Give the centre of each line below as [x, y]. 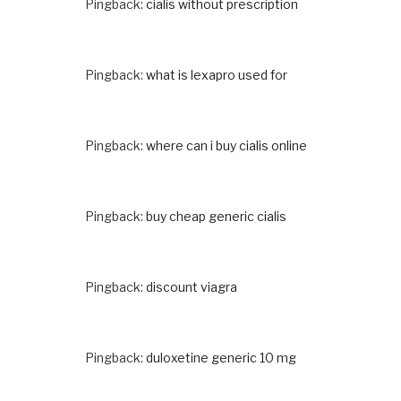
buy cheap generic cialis [216, 216]
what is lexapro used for [217, 74]
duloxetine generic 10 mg [221, 357]
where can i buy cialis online [226, 145]
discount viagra [192, 286]
